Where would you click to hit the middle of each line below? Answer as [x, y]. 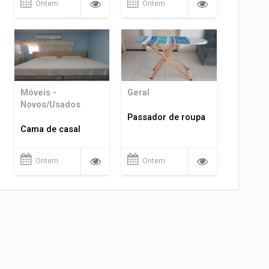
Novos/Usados [50, 105]
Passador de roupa [167, 117]
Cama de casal [50, 129]
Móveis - [38, 93]
